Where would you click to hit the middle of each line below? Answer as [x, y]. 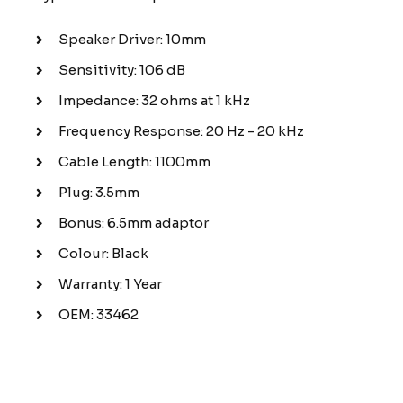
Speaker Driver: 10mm [132, 40]
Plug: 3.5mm [99, 193]
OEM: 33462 [99, 315]
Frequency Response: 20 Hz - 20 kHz [181, 131]
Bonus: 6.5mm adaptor [134, 223]
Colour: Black [103, 254]
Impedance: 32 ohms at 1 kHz [154, 101]
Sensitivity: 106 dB [122, 70]
